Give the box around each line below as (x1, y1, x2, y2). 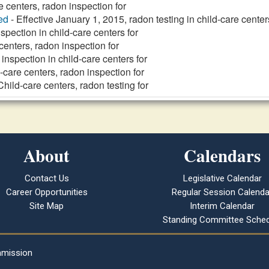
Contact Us (24, 173, 69, 184)
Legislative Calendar (183, 173, 262, 184)
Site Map (29, 201, 64, 211)
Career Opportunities (5, 187, 88, 198)
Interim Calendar (190, 201, 255, 211)
